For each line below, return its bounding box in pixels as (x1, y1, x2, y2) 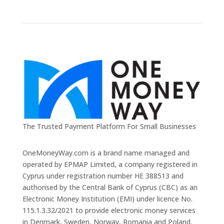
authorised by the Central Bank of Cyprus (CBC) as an (22, 182, 197, 192)
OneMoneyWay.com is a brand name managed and (22, 148, 189, 158)
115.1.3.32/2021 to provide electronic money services (22, 205, 195, 215)
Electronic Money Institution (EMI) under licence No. (22, 194, 192, 204)
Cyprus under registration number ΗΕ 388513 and (22, 171, 183, 181)
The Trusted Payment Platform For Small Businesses (22, 121, 196, 131)
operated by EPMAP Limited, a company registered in (22, 159, 197, 169)
